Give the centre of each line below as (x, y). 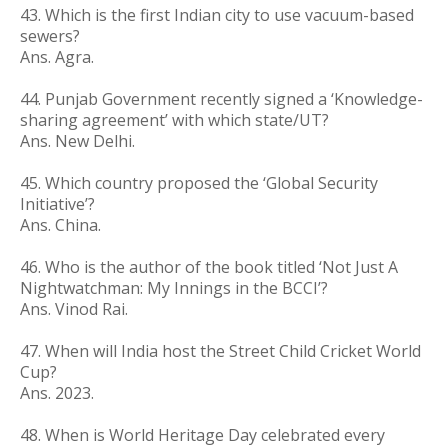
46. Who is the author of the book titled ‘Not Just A (209, 267)
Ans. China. (60, 225)
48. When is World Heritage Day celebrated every (202, 435)
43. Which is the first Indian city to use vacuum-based (217, 15)
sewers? (50, 36)
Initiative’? (57, 204)
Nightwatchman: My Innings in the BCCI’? (174, 288)
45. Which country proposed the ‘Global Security (199, 183)
